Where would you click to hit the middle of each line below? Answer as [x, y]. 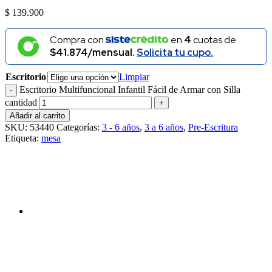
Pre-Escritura [213, 127]
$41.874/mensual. [93, 53]
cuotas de [214, 40]
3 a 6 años [164, 127]
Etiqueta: [23, 138]
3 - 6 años [121, 127]
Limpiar [134, 77]
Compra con [78, 40]
